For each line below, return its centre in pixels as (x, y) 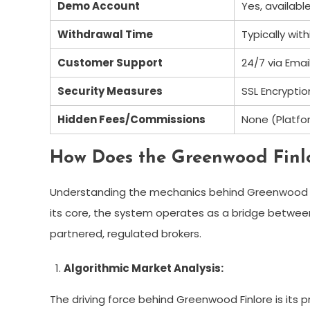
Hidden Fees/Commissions (131, 119)
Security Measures (110, 91)
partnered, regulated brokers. (126, 234)
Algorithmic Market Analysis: (144, 268)
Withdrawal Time (105, 34)
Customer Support (110, 63)
